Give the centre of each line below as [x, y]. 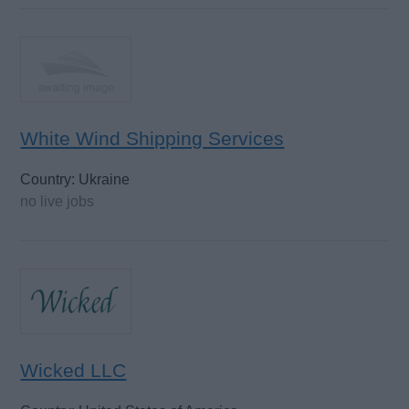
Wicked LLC [73, 371]
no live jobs [58, 201]
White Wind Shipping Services [152, 139]
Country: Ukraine [75, 179]
